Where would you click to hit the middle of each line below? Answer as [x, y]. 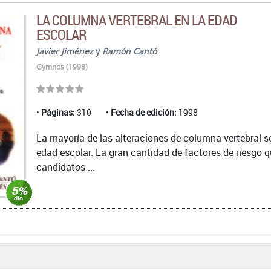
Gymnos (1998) [62, 67]
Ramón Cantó [129, 51]
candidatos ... [66, 167]
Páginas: [58, 112]
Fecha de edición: [144, 112]
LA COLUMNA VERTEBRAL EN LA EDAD [137, 20]
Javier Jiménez [65, 51]
